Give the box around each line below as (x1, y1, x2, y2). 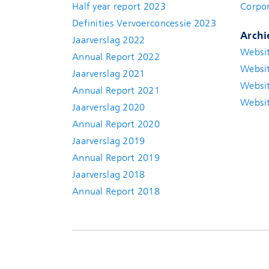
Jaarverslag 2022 (72, 35, 145, 46)
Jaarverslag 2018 (72, 169, 145, 180)
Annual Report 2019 (72, 153, 160, 163)
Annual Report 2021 (72, 85, 160, 96)
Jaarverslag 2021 (72, 68, 145, 79)
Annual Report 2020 (72, 119, 160, 130)
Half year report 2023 (72, 1, 166, 12)
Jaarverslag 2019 (72, 136, 145, 147)
